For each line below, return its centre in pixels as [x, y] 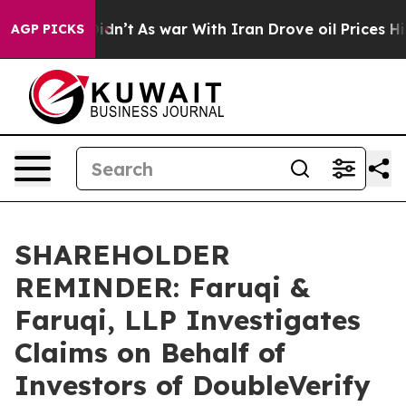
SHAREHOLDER [122, 255]
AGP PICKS [48, 29]
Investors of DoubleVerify [193, 385]
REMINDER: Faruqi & [162, 287]
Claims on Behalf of [150, 353]
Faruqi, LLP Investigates [188, 320]
